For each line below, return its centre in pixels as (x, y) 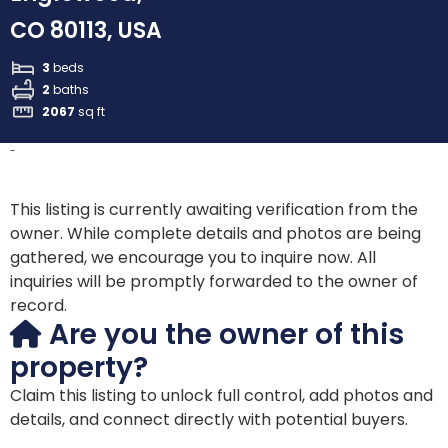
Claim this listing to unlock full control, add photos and (221, 396)
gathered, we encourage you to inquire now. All (193, 258)
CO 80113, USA (86, 31)
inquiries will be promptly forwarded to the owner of (214, 282)
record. (38, 306)
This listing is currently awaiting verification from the (214, 210)
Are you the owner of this (223, 335)
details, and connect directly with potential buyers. (209, 420)
